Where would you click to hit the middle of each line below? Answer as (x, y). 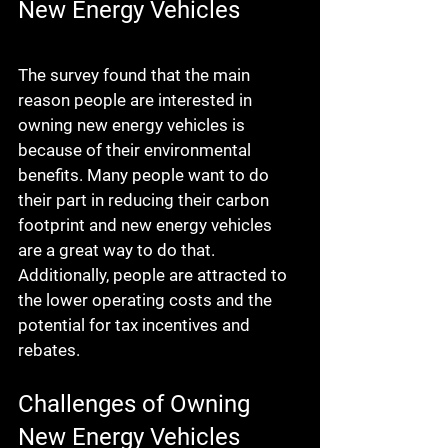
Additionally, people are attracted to (154, 275)
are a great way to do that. (118, 250)
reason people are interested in (137, 100)
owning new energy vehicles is (133, 125)
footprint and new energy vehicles (147, 225)
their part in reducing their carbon (145, 200)
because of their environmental (136, 150)
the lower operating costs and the (147, 300)
